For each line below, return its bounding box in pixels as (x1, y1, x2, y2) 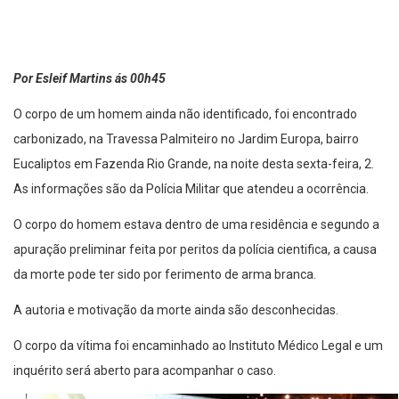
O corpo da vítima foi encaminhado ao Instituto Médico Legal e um (13, 338, 383, 354)
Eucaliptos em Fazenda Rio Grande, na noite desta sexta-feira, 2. (13, 157, 374, 172)
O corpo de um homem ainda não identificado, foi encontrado (13, 107, 357, 122)
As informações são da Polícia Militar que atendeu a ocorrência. (13, 182, 371, 197)
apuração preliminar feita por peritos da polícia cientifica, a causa (13, 242, 377, 257)
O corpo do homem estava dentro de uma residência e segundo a (13, 217, 379, 232)
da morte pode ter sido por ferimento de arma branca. (13, 267, 319, 282)
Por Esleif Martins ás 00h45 (13, 71, 166, 86)
